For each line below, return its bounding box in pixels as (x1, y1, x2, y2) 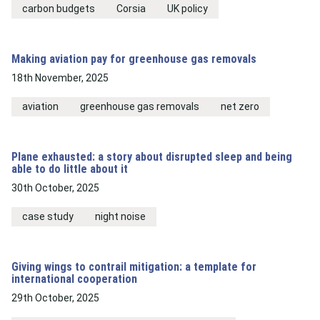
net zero (221, 101, 259, 112)
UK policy (167, 3, 208, 14)
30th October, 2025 (11, 182, 99, 194)
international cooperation (11, 272, 137, 286)
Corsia (116, 3, 146, 14)
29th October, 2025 (11, 292, 99, 304)
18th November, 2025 (11, 72, 109, 84)
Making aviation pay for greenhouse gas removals (11, 52, 256, 66)
